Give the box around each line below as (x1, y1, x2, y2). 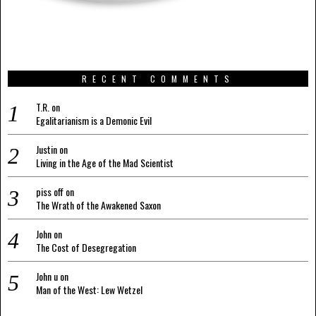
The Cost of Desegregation (36, 240, 136, 255)
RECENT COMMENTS (81, 73, 235, 85)
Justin (36, 142, 57, 157)
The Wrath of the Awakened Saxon (36, 197, 161, 213)
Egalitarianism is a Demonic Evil (36, 113, 152, 128)
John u (36, 269, 58, 284)
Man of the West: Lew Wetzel (36, 282, 142, 298)
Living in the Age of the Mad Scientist (36, 155, 174, 171)
